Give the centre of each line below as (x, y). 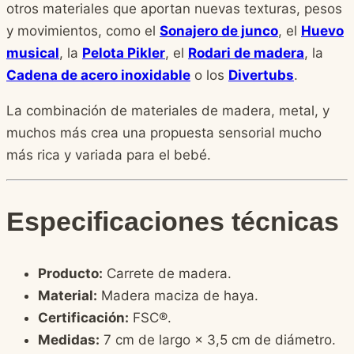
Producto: (70, 273)
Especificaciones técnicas (173, 221)
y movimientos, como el (83, 31)
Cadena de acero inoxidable (98, 75)
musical (33, 53)
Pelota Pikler (124, 53)
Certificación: (83, 317)
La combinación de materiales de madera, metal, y (168, 111)
